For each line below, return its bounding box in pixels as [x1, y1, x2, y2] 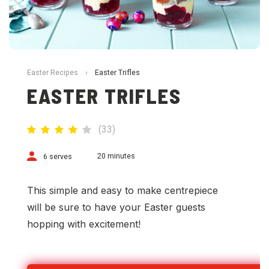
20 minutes [97, 151, 135, 160]
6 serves [43, 151, 72, 161]
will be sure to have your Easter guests [27, 201, 205, 213]
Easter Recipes [27, 67, 78, 77]
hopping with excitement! [27, 217, 141, 230]
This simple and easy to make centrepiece [27, 184, 218, 196]
